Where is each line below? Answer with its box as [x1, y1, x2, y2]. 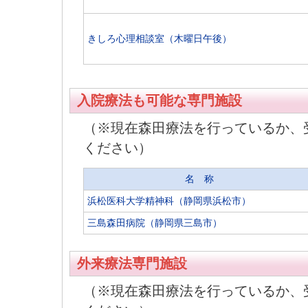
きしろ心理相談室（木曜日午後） [87, 33, 232, 44]
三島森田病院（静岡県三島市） [87, 217, 222, 228]
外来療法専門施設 [77, 256, 187, 271]
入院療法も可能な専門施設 [77, 93, 242, 108]
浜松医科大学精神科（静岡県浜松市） [87, 195, 251, 206]
